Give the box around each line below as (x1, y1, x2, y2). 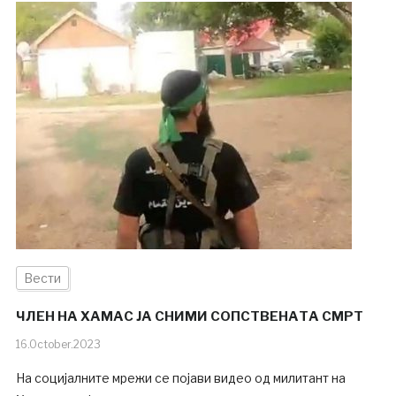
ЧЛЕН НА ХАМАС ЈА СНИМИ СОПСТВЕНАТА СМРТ (15, 308, 363, 325)
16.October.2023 (15, 338, 101, 352)
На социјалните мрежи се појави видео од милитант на (15, 370, 346, 386)
